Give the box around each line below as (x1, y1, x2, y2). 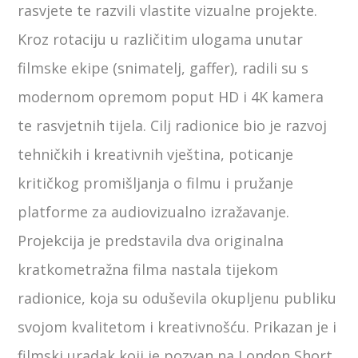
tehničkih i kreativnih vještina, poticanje (18, 145, 294, 165)
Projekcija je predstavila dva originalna (18, 231, 284, 251)
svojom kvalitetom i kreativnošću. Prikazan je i (18, 317, 337, 337)
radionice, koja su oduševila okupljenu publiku (18, 288, 337, 308)
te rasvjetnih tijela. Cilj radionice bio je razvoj (18, 116, 328, 136)
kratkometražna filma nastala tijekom (18, 260, 279, 280)
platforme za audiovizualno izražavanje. (18, 202, 290, 222)
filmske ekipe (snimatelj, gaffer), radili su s (18, 58, 309, 78)
